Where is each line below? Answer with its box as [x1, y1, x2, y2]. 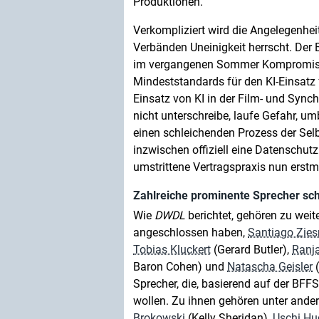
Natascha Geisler [227, 260, 313, 273]
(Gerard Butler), [211, 243, 292, 256]
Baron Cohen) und [133, 260, 227, 273]
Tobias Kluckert [133, 243, 211, 256]
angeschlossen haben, [133, 226, 248, 239]
